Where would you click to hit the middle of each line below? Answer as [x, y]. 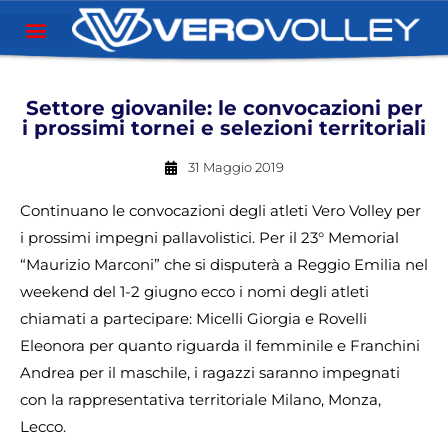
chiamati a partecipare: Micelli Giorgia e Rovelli [193, 318]
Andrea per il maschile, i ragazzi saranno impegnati [210, 372]
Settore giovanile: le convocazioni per [224, 108]
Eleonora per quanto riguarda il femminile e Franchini [220, 345]
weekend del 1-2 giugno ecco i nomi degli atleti [194, 291]
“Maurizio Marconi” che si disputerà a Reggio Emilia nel [224, 264]
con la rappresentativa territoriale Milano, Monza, [200, 399]
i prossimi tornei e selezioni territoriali [224, 128]
